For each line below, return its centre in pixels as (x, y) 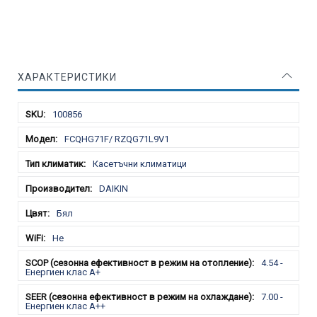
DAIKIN (114, 188)
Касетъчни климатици (140, 163)
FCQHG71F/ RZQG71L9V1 (117, 139)
